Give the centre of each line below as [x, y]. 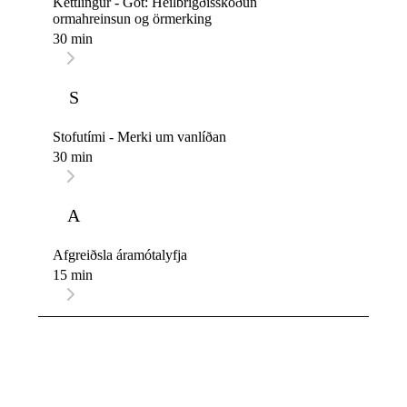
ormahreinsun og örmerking [132, 19]
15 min [73, 275]
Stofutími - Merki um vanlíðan [139, 137]
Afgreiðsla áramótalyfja [120, 255]
